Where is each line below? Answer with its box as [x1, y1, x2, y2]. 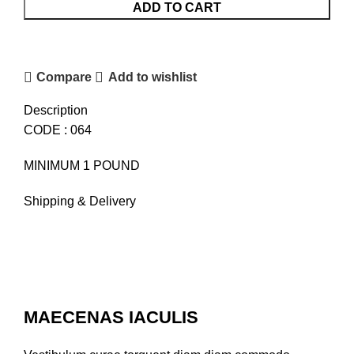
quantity [23, 38, 67, 52]
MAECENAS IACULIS [24, 307, 198, 327]
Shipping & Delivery [24, 194, 136, 208]
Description [24, 103, 88, 117]
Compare [36, 70, 92, 85]
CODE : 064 [24, 122, 92, 137]
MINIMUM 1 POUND [24, 158, 140, 172]
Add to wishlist [107, 70, 197, 85]
